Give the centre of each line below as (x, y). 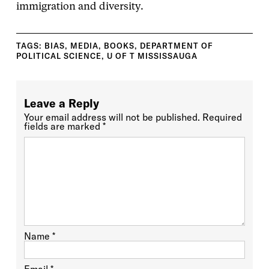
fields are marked (63, 126)
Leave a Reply (61, 103)
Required (222, 117)
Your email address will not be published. (112, 117)
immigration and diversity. (80, 7)
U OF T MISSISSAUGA (152, 56)
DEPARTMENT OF (176, 45)
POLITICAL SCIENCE (59, 56)
